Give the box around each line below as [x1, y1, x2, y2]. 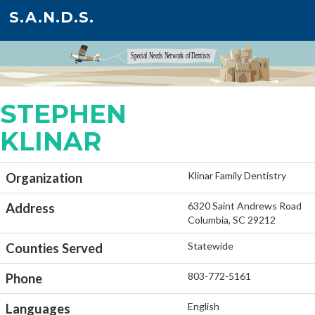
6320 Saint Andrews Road [188, 199, 302, 212]
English [188, 300, 219, 312]
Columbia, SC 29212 [188, 213, 276, 226]
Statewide [188, 239, 233, 252]
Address [6, 200, 55, 216]
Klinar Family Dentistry [188, 169, 286, 181]
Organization [6, 169, 82, 186]
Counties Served [6, 240, 103, 256]
